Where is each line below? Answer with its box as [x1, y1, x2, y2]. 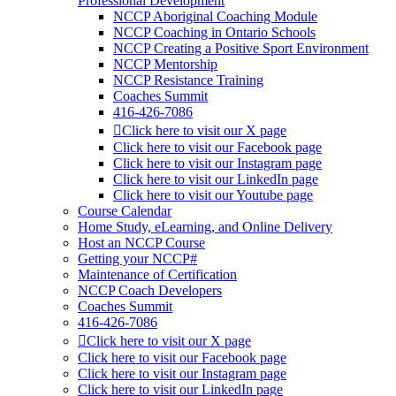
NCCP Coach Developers [78, 283, 222, 298]
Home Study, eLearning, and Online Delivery [78, 219, 332, 234]
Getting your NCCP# [78, 251, 197, 266]
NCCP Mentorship [113, 57, 217, 72]
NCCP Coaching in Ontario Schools [113, 25, 316, 40]
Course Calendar [78, 203, 171, 218]
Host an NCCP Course [78, 235, 205, 250]
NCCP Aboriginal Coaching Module [113, 9, 317, 24]
